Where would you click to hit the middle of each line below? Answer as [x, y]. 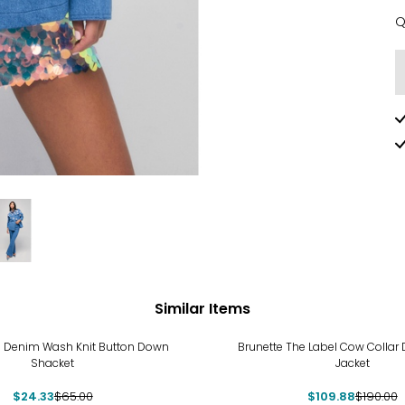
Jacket [352, 363]
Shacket [53, 363]
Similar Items [202, 308]
